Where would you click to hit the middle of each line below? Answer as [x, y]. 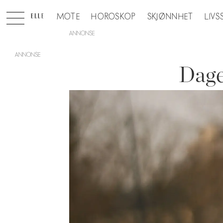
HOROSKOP [114, 17]
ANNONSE [82, 33]
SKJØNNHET [170, 17]
